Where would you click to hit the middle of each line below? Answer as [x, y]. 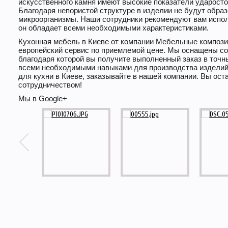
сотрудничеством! [50, 85]
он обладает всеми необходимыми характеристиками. [113, 28]
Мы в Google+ [43, 98]
